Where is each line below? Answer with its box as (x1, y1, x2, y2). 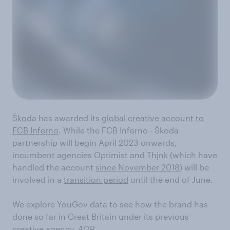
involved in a (12, 174, 64, 184)
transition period (64, 174, 128, 184)
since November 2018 (95, 162, 180, 172)
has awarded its (36, 112, 102, 123)
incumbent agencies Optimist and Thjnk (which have (12, 149, 217, 160)
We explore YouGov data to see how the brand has (12, 199, 208, 209)
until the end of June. (128, 174, 213, 184)
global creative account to (102, 112, 204, 123)
